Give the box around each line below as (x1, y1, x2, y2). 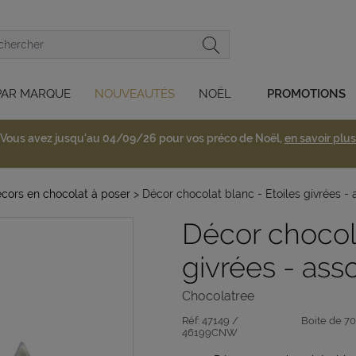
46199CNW (182, 327, 238, 339)
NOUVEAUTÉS (95, 86, 175, 101)
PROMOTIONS (267, 86, 346, 101)
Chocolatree (182, 288, 254, 304)
